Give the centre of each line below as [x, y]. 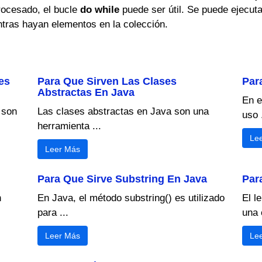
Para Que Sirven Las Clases [107, 81]
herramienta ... [69, 126]
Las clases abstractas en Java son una [123, 111]
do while [100, 9]
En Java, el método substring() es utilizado [131, 198]
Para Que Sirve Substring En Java [122, 179]
